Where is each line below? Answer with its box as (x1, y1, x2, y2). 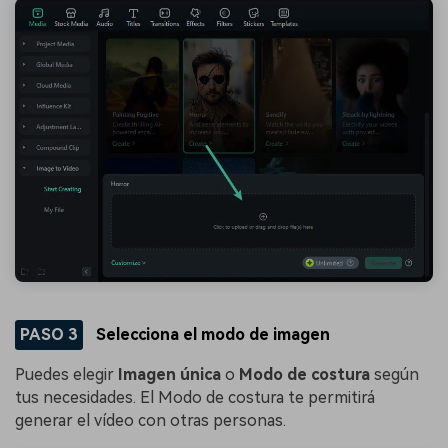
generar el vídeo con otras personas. (15, 410, 286, 430)
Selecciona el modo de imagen (92, 325, 331, 345)
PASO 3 (19, 325, 78, 345)
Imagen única (118, 364, 221, 384)
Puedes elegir (15, 364, 118, 384)
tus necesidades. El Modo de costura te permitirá (15, 387, 375, 407)
